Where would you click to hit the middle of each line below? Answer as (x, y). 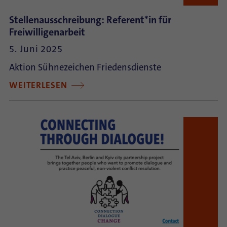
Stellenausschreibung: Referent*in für (90, 20)
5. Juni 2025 (36, 49)
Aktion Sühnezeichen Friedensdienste (85, 67)
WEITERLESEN (40, 85)
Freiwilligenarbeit (47, 32)
